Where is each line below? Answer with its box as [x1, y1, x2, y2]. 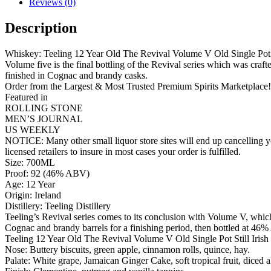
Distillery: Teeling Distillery [5, 200, 111, 211]
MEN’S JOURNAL [5, 113, 83, 124]
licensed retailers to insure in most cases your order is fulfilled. [5, 146, 241, 157]
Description [5, 19, 77, 36]
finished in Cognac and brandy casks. [5, 70, 148, 80]
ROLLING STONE [5, 102, 83, 113]
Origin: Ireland [5, 189, 61, 200]
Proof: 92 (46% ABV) [5, 168, 90, 178]
